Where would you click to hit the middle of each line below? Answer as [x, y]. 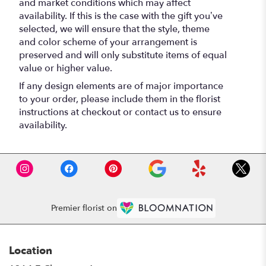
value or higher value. [66, 68]
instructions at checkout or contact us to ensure [120, 112]
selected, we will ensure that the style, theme [114, 29]
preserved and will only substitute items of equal [123, 55]
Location [31, 251]
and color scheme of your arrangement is [108, 42]
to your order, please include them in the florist [120, 99]
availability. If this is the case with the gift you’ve [121, 16]
